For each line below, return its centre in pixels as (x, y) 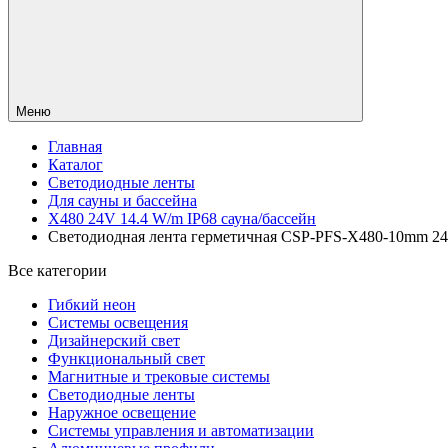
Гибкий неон (92, 305)
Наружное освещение (122, 413)
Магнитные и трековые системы (159, 377)
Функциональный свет (126, 359)
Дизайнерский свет (114, 341)
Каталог (75, 165)
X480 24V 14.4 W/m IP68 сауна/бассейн (182, 219)
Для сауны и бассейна (122, 201)
